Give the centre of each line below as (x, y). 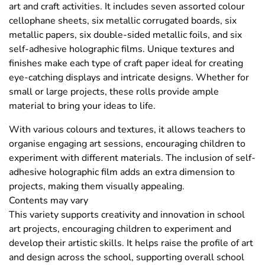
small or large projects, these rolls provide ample (114, 92)
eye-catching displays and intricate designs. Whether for (129, 78)
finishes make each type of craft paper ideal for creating (126, 64)
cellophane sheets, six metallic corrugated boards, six (123, 21)
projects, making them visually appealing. (97, 187)
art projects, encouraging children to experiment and (120, 229)
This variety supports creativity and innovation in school (127, 215)
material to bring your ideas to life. (82, 106)
